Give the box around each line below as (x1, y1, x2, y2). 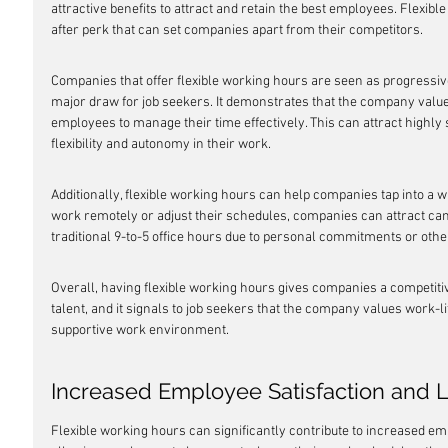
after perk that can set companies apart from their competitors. (51, 22, 423, 39)
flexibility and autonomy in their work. (51, 136, 271, 153)
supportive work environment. (51, 322, 229, 339)
